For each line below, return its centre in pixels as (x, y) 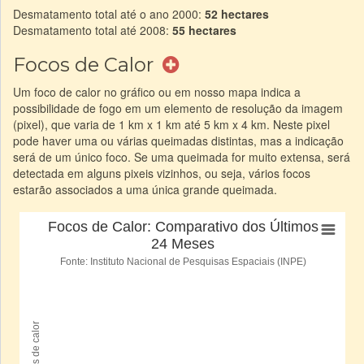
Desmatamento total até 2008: (93, 30)
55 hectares (204, 30)
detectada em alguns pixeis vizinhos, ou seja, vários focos (162, 173)
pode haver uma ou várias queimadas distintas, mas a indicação (178, 140)
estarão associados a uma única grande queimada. (145, 189)
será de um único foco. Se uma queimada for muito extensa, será (182, 156)
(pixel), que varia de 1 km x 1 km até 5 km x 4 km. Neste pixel (171, 124)
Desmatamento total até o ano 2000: (109, 13)
